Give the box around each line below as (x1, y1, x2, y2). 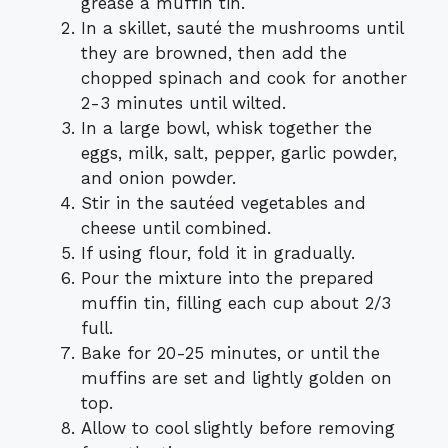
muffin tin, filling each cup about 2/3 (81, 293, 391, 314)
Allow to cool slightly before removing (81, 418, 395, 439)
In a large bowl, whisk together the (81, 118, 372, 139)
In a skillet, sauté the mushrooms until (81, 18, 403, 39)
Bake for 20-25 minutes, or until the (81, 343, 380, 364)
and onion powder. (81, 168, 236, 189)
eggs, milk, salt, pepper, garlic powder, (81, 143, 397, 164)
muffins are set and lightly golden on (81, 368, 392, 389)
